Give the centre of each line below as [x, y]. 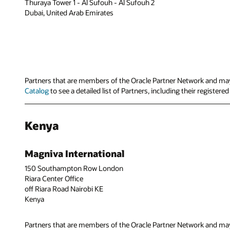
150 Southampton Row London [74, 168]
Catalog [37, 90]
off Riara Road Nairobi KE [64, 188]
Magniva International [75, 154]
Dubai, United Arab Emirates [69, 12]
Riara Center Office [54, 178]
